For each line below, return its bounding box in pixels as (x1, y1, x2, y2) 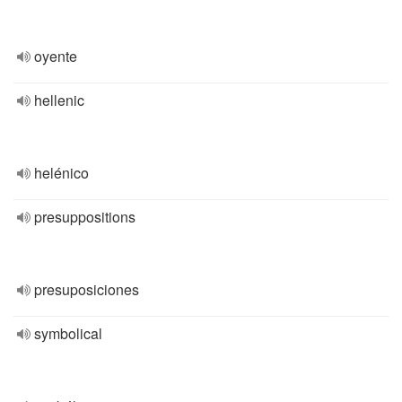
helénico (34, 162, 89, 183)
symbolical (34, 323, 102, 344)
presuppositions (34, 206, 135, 227)
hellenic (34, 90, 84, 110)
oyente (34, 46, 77, 66)
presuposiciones (34, 279, 139, 300)
